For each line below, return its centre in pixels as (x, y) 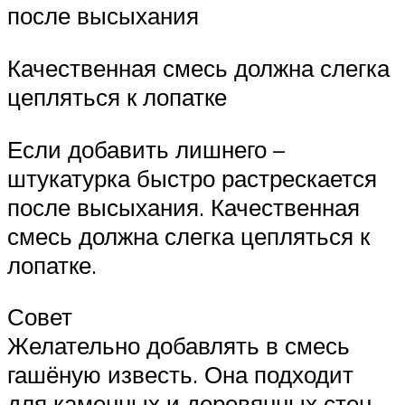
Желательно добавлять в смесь (179, 346)
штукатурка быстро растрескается (192, 178)
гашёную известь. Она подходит (180, 375)
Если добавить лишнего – (146, 149)
